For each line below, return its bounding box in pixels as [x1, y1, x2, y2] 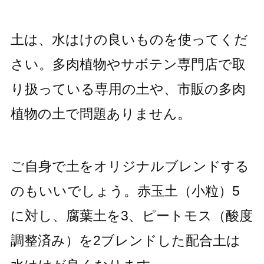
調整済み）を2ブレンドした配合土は [10, 233, 240, 249]
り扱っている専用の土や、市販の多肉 [10, 81, 246, 97]
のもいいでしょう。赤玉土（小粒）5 [10, 183, 240, 199]
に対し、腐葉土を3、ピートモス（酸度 [10, 208, 253, 224]
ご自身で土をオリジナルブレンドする [10, 159, 249, 174]
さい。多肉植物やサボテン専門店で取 [10, 57, 246, 72]
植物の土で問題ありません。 [10, 106, 191, 122]
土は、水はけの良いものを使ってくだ [10, 32, 248, 48]
